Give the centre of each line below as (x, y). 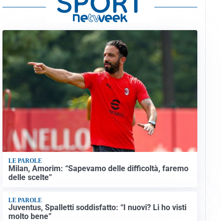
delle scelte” (30, 177)
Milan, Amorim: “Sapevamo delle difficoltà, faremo (98, 168)
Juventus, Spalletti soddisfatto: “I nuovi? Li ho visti (97, 208)
